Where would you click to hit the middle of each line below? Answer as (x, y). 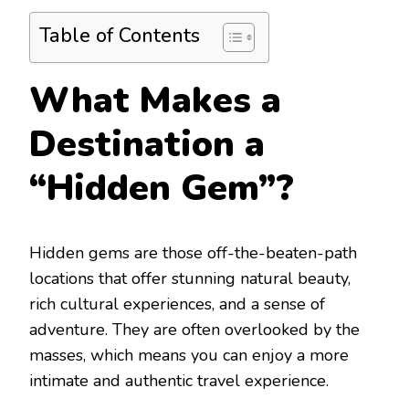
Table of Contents (120, 36)
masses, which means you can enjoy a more (189, 356)
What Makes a (155, 101)
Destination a (147, 145)
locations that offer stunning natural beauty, (190, 279)
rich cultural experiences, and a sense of (177, 304)
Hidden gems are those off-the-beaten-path (193, 253)
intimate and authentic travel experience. (179, 381)
